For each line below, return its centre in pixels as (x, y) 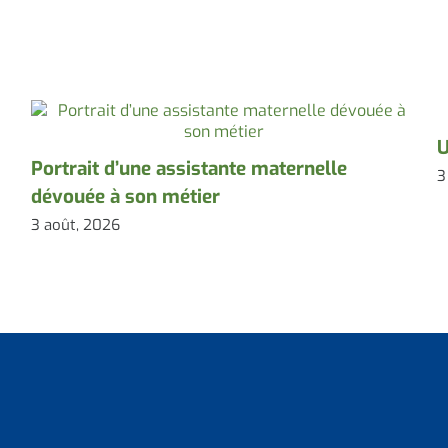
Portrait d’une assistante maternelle (188, 169)
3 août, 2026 (75, 224)
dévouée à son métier (125, 197)
